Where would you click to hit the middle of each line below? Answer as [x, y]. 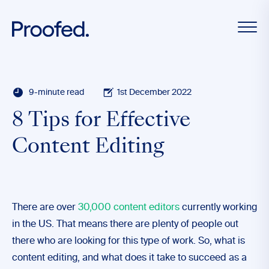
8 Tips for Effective [101, 121]
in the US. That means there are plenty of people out [125, 225]
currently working [218, 208]
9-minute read [56, 92]
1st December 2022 [155, 92]
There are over [45, 208]
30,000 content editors [129, 208]
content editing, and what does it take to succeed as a [129, 258]
